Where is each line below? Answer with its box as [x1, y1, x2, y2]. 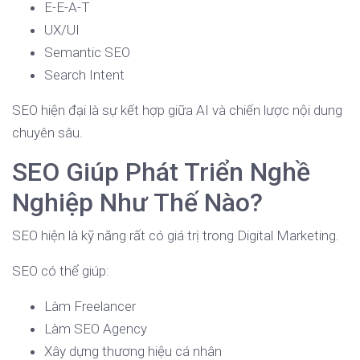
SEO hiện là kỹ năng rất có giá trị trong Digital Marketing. [12, 227, 339, 244]
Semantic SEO [44, 44, 130, 61]
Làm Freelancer [44, 298, 136, 315]
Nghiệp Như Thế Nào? [12, 187, 263, 219]
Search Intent [44, 67, 125, 84]
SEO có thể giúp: [12, 263, 109, 280]
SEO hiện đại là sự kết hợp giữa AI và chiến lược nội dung [12, 102, 342, 119]
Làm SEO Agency [44, 321, 147, 337]
